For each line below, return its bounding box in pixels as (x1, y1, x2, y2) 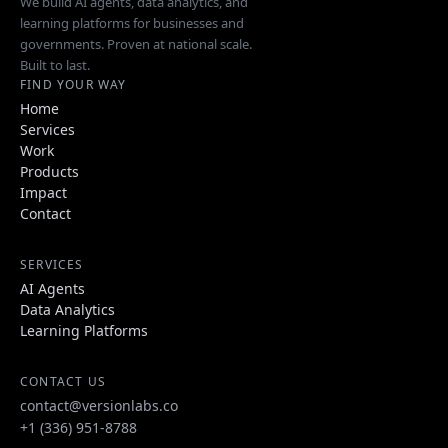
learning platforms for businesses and (20, 14, 244, 33)
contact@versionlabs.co (20, 396, 178, 416)
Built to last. (20, 56, 90, 75)
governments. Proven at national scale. (20, 35, 252, 54)
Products (20, 162, 79, 182)
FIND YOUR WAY (20, 76, 127, 94)
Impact (20, 183, 67, 203)
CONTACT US (20, 373, 106, 391)
